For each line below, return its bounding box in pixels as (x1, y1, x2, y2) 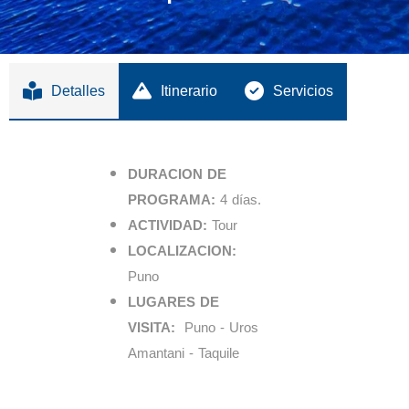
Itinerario (161, 77, 217, 106)
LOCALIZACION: (128, 238, 236, 265)
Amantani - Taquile (128, 341, 239, 367)
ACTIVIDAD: (128, 213, 207, 239)
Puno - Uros (175, 315, 258, 341)
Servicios (273, 77, 333, 106)
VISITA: (128, 315, 175, 341)
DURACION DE (128, 162, 226, 188)
